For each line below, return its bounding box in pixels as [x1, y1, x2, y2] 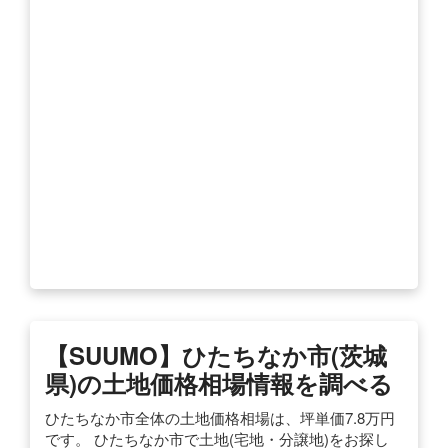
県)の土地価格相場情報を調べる [45, 365, 393, 400]
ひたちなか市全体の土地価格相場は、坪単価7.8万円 [45, 406, 395, 428]
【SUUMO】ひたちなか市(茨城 [45, 337, 387, 372]
